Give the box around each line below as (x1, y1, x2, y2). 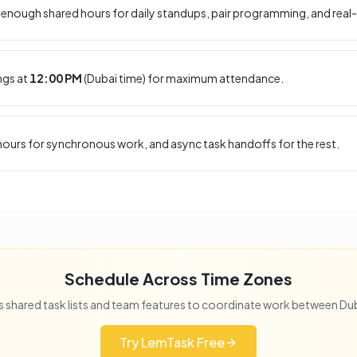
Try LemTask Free (120, 334, 225, 351)
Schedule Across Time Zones (65, 269, 292, 288)
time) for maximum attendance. (117, 71, 284, 85)
